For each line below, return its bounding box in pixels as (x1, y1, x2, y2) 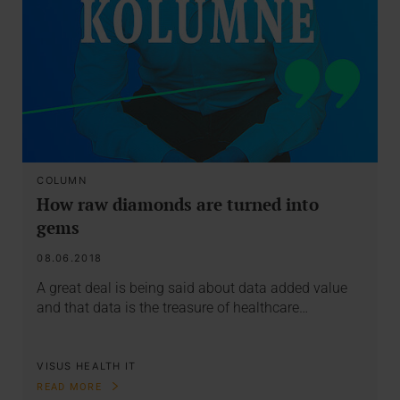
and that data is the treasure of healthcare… (37, 299, 309, 317)
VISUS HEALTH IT (37, 360, 137, 373)
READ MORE (37, 381, 106, 394)
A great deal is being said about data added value (37, 279, 348, 297)
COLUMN (37, 173, 87, 187)
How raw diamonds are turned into (37, 192, 320, 215)
